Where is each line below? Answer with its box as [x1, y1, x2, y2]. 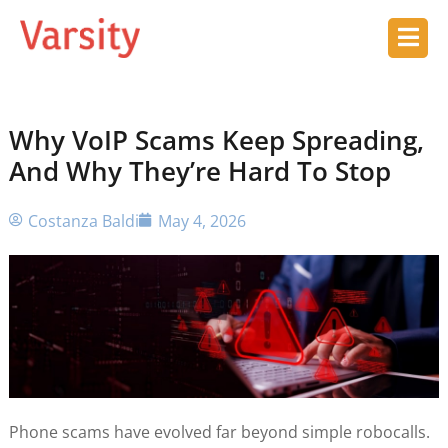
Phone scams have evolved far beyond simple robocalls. [8, 421, 430, 444]
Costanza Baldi [27, 209, 139, 232]
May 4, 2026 [157, 209, 246, 232]
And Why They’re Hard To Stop [8, 152, 391, 189]
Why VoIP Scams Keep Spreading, [8, 121, 424, 158]
